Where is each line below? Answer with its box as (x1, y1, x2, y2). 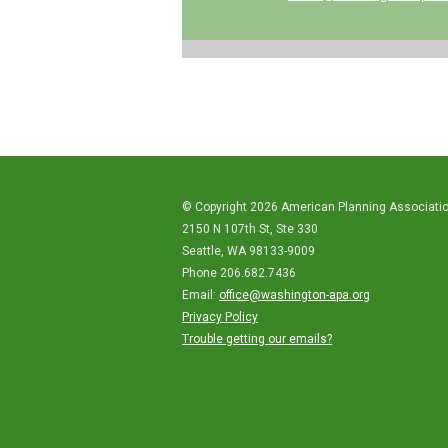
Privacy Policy (182, 310, 258, 324)
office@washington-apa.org (219, 288, 370, 302)
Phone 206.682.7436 (182, 266, 296, 280)
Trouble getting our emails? (182, 332, 332, 346)
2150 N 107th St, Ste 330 (182, 222, 318, 236)
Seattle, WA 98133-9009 (182, 244, 315, 258)
